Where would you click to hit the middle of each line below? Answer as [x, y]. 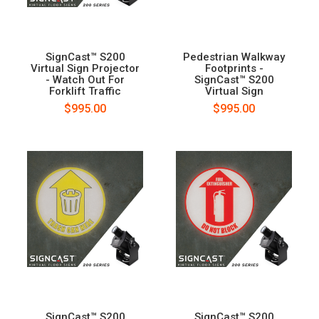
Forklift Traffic [85, 91]
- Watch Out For [85, 80]
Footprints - [234, 69]
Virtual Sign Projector [85, 69]
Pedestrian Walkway [234, 57]
